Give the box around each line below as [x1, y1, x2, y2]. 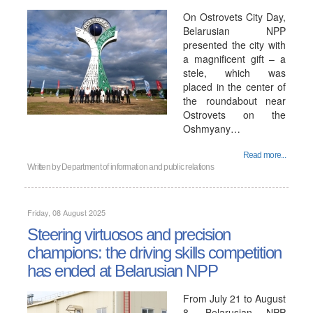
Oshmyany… [183, 122, 240, 136]
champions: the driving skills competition [27, 243, 282, 262]
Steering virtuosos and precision [27, 225, 231, 244]
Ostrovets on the [183, 108, 286, 122]
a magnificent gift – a [183, 52, 286, 66]
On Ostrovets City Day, [183, 10, 286, 24]
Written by [27, 162, 62, 172]
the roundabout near [183, 94, 286, 108]
